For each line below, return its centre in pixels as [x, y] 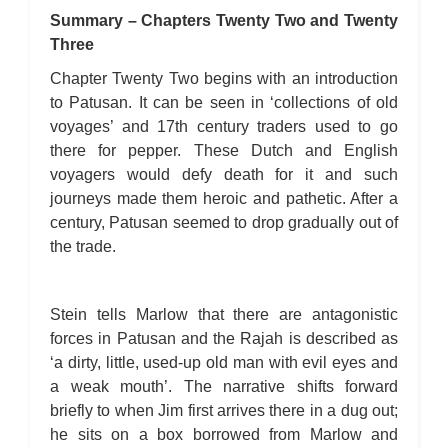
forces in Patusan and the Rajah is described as [224, 338]
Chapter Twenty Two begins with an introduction [224, 78]
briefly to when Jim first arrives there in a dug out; [224, 410]
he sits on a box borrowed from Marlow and [224, 434]
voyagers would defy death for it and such [224, 174]
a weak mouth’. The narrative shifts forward [224, 386]
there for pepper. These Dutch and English [224, 150]
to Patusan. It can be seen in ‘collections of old [224, 102]
